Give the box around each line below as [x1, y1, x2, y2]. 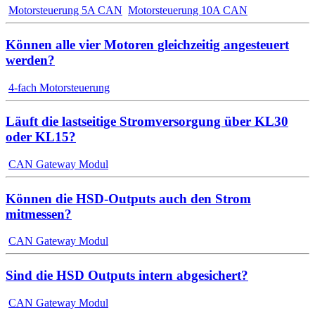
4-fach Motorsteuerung [8, 81, 110, 94]
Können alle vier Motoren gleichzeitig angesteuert [6, 37, 289, 52]
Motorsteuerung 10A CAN [128, 4, 247, 17]
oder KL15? [6, 129, 76, 145]
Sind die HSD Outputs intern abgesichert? [6, 268, 248, 283]
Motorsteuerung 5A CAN [8, 4, 122, 17]
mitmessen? [6, 206, 72, 221]
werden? [6, 52, 55, 67]
